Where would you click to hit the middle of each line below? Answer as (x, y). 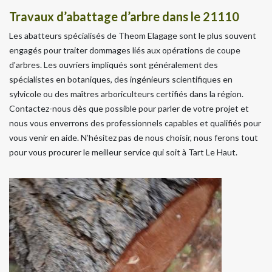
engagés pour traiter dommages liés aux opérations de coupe (125, 50)
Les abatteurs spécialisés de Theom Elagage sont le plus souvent (133, 35)
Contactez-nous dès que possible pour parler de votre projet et (129, 108)
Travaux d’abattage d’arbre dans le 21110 (124, 16)
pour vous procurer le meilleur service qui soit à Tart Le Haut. (123, 152)
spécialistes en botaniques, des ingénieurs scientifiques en (121, 79)
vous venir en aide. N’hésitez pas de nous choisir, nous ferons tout (134, 137)
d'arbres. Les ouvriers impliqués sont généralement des (114, 64)
